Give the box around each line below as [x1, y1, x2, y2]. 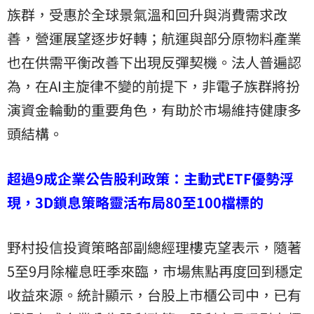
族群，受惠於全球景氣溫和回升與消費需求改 [7, 4, 287, 25]
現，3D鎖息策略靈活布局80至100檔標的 [7, 191, 264, 212]
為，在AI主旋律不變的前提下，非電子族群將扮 [7, 75, 300, 96]
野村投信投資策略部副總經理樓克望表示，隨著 [7, 236, 301, 257]
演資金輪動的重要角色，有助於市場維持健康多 [7, 99, 301, 120]
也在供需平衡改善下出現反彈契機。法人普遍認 [7, 51, 301, 72]
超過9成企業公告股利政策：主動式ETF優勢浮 [7, 168, 294, 189]
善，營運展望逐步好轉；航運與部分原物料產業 [7, 27, 301, 48]
